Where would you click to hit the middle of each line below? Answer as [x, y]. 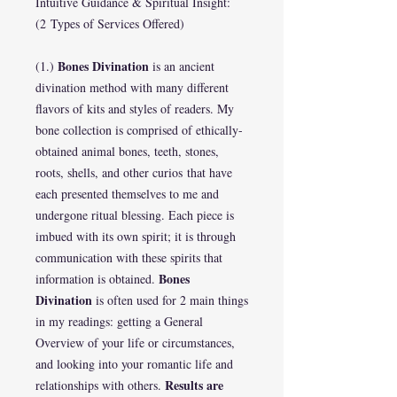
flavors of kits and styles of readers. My [135, 109]
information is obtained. [97, 279]
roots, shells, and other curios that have [134, 172]
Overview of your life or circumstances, [135, 343]
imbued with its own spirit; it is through [136, 236]
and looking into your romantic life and [134, 364]
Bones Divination [103, 66]
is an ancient [182, 66]
